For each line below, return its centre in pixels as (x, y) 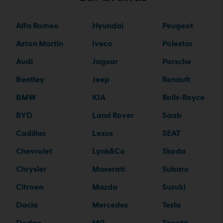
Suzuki (174, 187)
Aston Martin (40, 44)
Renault (176, 80)
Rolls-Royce (183, 98)
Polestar (177, 44)
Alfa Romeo (37, 26)
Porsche (177, 62)
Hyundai (108, 26)
